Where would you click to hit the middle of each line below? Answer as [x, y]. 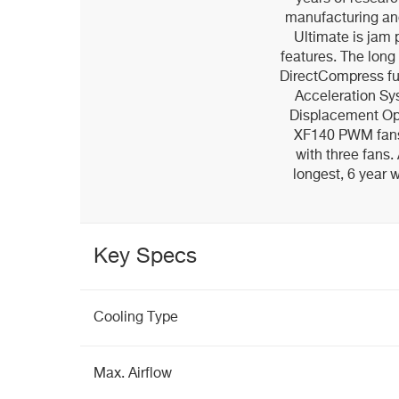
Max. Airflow [133, 374]
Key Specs [145, 256]
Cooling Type [136, 318]
